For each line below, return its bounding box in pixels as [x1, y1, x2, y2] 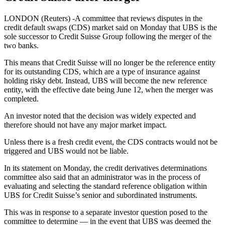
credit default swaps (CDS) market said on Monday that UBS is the [4, 23, 217, 32]
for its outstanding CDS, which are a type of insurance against [4, 67, 200, 76]
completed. [4, 94, 39, 103]
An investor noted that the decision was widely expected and [4, 111, 196, 121]
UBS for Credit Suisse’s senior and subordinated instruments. [4, 191, 197, 200]
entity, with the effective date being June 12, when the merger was [4, 85, 213, 94]
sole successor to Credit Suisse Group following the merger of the [4, 32, 211, 41]
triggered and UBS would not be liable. [4, 147, 129, 156]
